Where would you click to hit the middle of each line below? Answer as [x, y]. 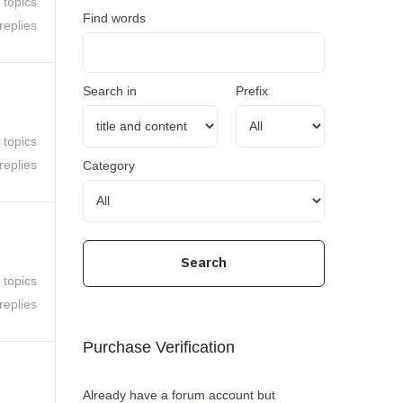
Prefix [252, 91]
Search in [110, 91]
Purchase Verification [159, 347]
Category [109, 166]
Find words [114, 18]
